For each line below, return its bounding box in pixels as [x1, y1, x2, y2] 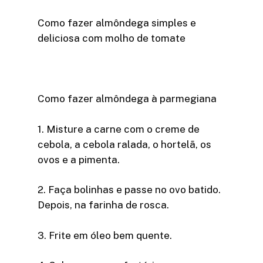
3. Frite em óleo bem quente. [38, 229, 172, 241]
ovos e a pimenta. [38, 153, 120, 166]
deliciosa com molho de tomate [38, 32, 186, 45]
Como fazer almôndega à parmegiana [38, 93, 217, 105]
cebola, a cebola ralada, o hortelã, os [38, 138, 211, 150]
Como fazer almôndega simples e [38, 17, 196, 29]
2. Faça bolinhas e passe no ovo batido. [38, 184, 221, 196]
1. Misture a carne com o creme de [38, 123, 200, 135]
